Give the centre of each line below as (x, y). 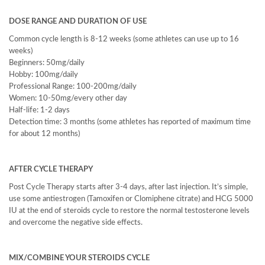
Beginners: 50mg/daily (47, 63)
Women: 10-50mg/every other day (68, 98)
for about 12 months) (44, 134)
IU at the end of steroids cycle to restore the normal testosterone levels (129, 211)
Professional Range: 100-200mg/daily (73, 87)
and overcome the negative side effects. (76, 223)
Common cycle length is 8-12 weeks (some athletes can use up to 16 (124, 39)
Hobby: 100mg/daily (43, 75)
